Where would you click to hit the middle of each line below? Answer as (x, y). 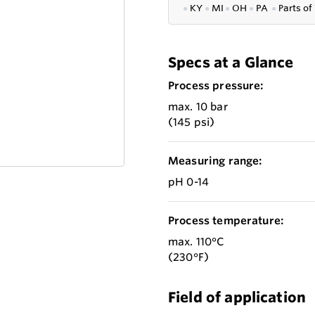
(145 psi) (192, 122)
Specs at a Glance (231, 63)
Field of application (237, 297)
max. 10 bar (198, 107)
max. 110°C (196, 242)
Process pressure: (216, 86)
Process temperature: (226, 221)
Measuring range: (215, 161)
